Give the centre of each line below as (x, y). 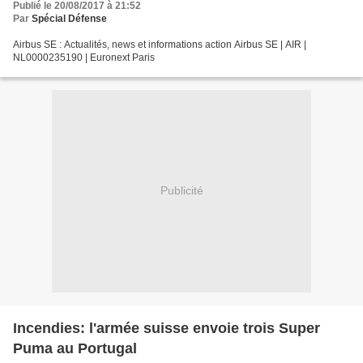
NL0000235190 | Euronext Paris (84, 57)
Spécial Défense (69, 18)
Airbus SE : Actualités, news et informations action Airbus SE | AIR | (160, 44)
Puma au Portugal (75, 348)
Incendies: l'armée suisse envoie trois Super (167, 328)
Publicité (181, 191)
